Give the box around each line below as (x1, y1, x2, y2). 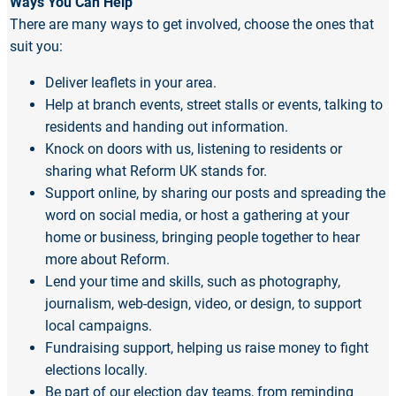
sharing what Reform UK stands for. (45, 163, 267, 180)
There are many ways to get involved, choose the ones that (10, 16, 374, 34)
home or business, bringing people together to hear (45, 229, 360, 247)
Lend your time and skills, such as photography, (45, 273, 340, 291)
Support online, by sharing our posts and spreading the (45, 185, 385, 202)
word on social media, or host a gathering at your (45, 207, 349, 225)
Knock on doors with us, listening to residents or (45, 141, 342, 158)
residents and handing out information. (45, 118, 288, 136)
